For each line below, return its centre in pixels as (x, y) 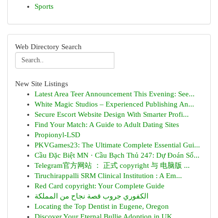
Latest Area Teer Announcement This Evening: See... (115, 94)
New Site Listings (42, 84)
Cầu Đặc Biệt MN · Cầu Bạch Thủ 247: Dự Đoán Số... (117, 155)
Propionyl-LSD (57, 135)
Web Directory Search (48, 47)
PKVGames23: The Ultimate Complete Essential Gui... (117, 145)
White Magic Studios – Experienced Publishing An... (114, 104)
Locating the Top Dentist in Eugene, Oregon (102, 206)
